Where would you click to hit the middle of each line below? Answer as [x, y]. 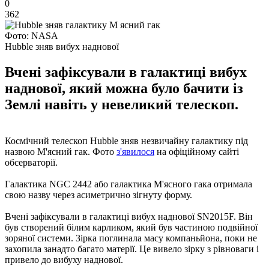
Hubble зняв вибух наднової [62, 46]
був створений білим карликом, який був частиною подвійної [131, 227]
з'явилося [135, 151]
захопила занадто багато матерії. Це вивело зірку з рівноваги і [132, 249]
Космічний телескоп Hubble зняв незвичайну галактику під [126, 141]
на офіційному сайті [197, 151]
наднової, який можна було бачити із [124, 88]
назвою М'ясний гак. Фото [61, 151]
